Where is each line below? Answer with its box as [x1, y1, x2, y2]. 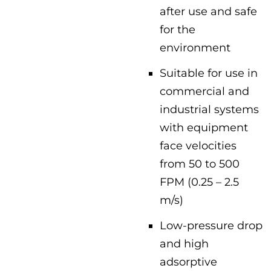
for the [160, 23, 195, 36]
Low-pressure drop [160, 219, 263, 232]
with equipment [160, 121, 248, 134]
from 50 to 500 [160, 157, 240, 170]
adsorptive [160, 255, 217, 268]
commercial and [160, 85, 249, 97]
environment [160, 41, 230, 54]
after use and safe [160, 5, 257, 18]
